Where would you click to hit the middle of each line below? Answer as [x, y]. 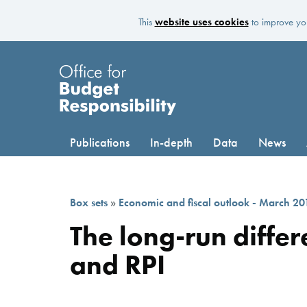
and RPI [118, 265]
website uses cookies [201, 22]
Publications [100, 142]
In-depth [171, 142]
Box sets [89, 202]
